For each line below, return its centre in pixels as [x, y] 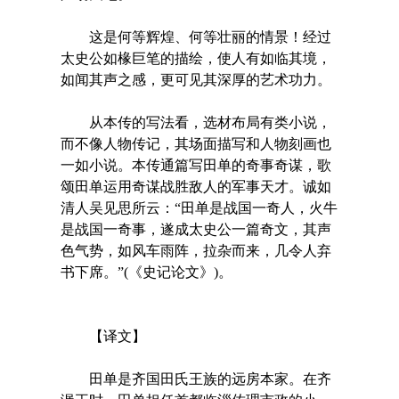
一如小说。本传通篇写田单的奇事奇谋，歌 [195, 165]
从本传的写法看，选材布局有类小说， [195, 122]
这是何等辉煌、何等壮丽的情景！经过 [195, 37]
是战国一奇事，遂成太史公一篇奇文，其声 [195, 229]
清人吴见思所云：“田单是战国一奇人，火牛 [199, 208]
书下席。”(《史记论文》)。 [146, 272]
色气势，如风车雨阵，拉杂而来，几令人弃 [195, 250]
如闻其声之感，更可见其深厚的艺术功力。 [195, 79]
